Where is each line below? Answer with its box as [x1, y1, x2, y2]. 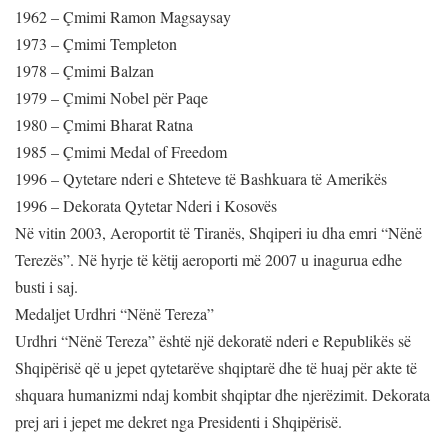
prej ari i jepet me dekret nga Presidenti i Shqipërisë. [15, 410, 342, 432]
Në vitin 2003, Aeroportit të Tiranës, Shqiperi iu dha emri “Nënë [15, 221, 422, 243]
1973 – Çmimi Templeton [15, 32, 177, 54]
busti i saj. [15, 275, 78, 297]
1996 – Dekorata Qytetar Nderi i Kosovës [15, 194, 277, 216]
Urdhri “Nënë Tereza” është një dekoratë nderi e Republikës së [15, 329, 411, 351]
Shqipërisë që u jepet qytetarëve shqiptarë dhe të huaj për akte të [15, 356, 417, 378]
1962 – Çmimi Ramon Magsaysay [15, 5, 231, 27]
